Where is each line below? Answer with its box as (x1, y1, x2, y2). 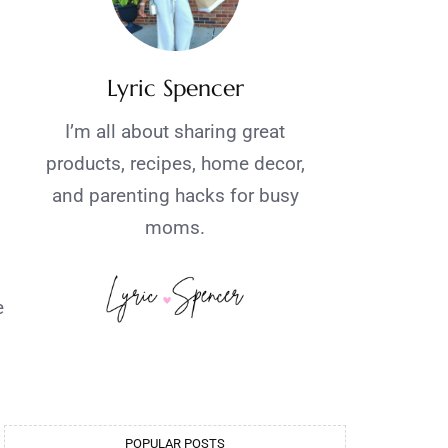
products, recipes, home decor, (45, 152, 305, 176)
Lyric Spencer (106, 74, 244, 103)
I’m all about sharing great (65, 120, 285, 144)
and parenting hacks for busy (51, 184, 299, 208)
